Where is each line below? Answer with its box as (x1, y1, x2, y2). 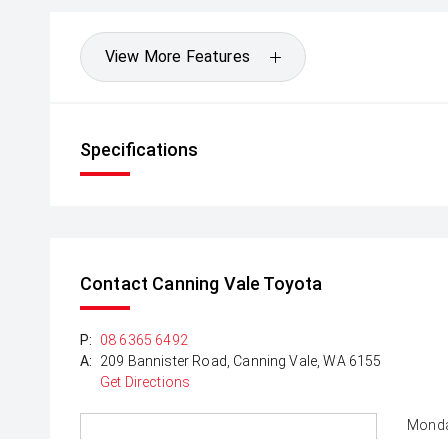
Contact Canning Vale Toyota (80, 273, 323, 295)
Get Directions (100, 374, 191, 391)
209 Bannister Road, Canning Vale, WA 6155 (100, 353, 382, 370)
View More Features (105, 47, 250, 67)
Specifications (80, 139, 198, 161)
